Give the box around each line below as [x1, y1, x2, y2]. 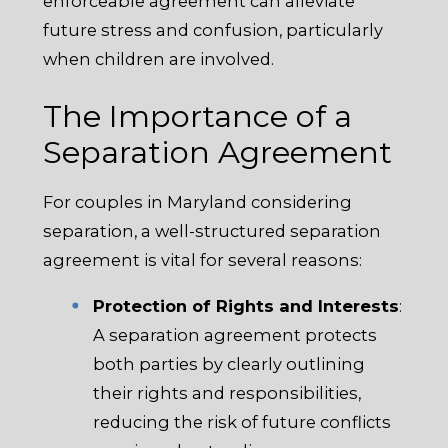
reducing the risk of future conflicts [92, 411, 391, 432]
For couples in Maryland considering [43, 192, 353, 213]
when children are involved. [43, 48, 275, 69]
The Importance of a [43, 97, 353, 136]
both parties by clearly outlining [92, 353, 365, 374]
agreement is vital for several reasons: [43, 250, 363, 271]
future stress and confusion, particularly [43, 19, 384, 40]
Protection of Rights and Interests [92, 295, 399, 316]
